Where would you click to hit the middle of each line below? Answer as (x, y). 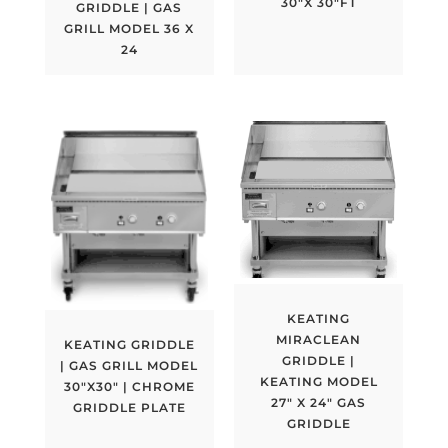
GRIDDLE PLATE (129, 408)
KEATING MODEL (318, 381)
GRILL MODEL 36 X (129, 29)
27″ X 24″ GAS (319, 402)
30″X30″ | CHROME (129, 387)
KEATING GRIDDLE (129, 345)
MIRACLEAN (319, 339)
